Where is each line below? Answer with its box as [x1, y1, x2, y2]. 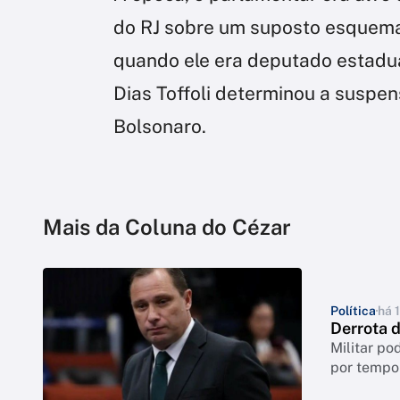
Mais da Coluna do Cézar [43, 213, 291, 239]
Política [330, 303, 376, 318]
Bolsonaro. [113, 114, 206, 137]
